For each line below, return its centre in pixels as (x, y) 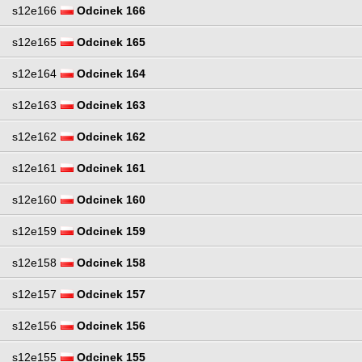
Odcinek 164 (109, 73)
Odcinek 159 (109, 231)
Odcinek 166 (109, 10)
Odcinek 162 (109, 136)
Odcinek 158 (109, 262)
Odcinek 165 (109, 42)
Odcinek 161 (109, 168)
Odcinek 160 (109, 199)
